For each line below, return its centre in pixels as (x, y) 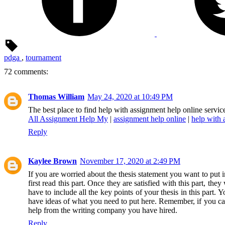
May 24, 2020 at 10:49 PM (130, 96)
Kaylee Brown (52, 161)
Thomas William (56, 96)
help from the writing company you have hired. (103, 210)
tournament (43, 57)
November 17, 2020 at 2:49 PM (130, 161)
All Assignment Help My (68, 119)
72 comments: (26, 71)
